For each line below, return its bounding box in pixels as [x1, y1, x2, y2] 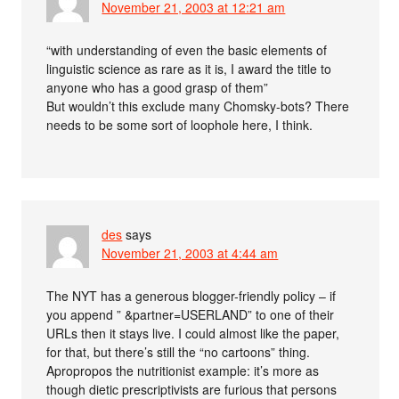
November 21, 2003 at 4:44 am [102, 243, 279, 262]
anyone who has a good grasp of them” [46, 77, 269, 96]
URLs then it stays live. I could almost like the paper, [46, 323, 340, 342]
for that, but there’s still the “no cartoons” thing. [46, 342, 311, 361]
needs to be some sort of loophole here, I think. [46, 115, 313, 134]
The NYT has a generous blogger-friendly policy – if [46, 286, 337, 305]
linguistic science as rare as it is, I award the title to [46, 59, 332, 77]
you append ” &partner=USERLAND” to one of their [46, 305, 335, 323]
